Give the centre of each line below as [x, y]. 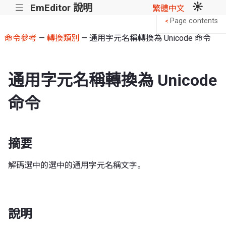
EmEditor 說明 [61, 8]
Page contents [194, 21]
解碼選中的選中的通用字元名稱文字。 [77, 165]
